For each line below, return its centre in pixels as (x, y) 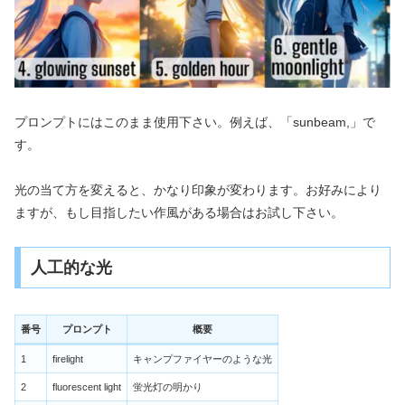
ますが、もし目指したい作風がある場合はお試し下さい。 (179, 212)
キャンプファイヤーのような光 (202, 358)
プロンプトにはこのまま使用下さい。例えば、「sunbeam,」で (195, 122)
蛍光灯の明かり (167, 386)
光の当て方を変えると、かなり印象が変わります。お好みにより (198, 189)
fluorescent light (86, 386)
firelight (67, 358)
